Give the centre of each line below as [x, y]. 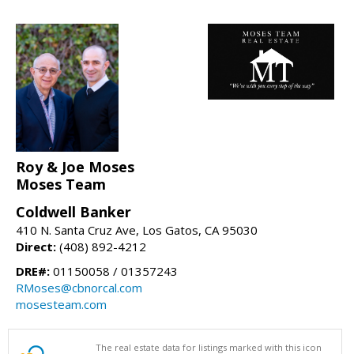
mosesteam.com [61, 305]
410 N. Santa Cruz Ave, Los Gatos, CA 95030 [137, 230]
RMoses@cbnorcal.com [79, 288]
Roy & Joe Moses [75, 167]
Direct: [36, 247]
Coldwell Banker [73, 212]
